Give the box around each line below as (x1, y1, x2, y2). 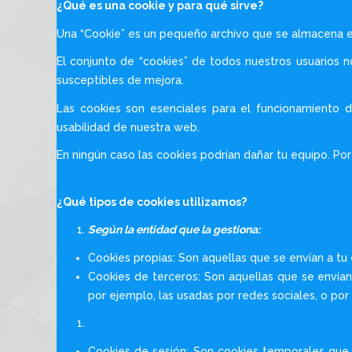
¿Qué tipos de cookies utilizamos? (57, 195, 247, 208)
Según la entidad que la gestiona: (88, 223, 260, 236)
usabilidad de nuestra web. (57, 120, 200, 134)
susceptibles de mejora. (57, 74, 184, 86)
